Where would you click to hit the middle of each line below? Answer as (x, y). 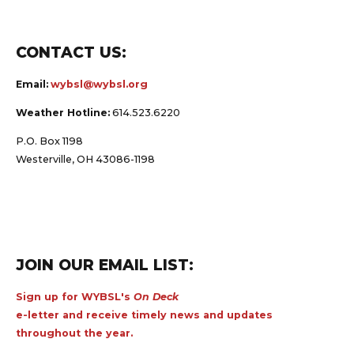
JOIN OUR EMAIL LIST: (105, 265)
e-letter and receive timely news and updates (144, 314)
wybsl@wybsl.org (99, 85)
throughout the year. (74, 333)
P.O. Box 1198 (49, 141)
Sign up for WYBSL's (75, 296)
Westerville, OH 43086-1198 (85, 159)
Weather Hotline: (63, 112)
